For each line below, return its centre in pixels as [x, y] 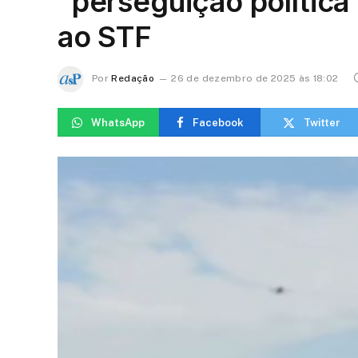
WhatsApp [118, 122]
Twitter [322, 122]
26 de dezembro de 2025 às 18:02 [255, 79]
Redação [133, 79]
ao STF [105, 37]
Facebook [218, 122]
